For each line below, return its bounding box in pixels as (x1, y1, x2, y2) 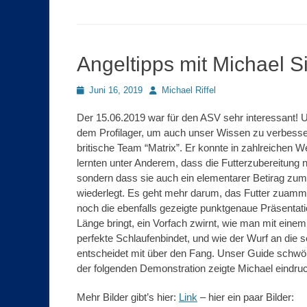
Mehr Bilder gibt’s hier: (77, 291, 179, 304)
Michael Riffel (162, 85, 216, 96)
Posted (76, 84, 104, 95)
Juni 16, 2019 (89, 85, 143, 96)
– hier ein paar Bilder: (197, 291, 294, 304)
